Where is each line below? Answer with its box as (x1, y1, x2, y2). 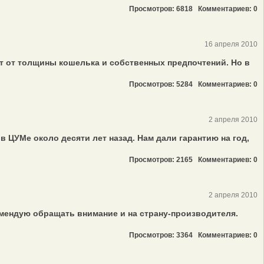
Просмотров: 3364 (129, 231, 198, 239)
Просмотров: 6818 (129, 5, 198, 13)
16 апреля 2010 (204, 40, 258, 48)
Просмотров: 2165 (129, 156, 198, 164)
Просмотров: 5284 (129, 80, 198, 88)
